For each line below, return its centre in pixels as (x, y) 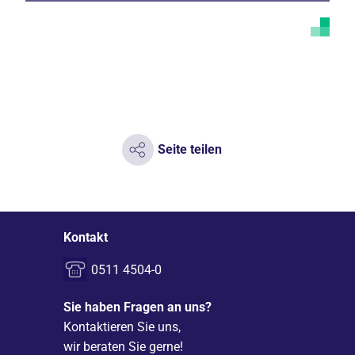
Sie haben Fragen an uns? (137, 307)
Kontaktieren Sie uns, (122, 327)
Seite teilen (189, 149)
